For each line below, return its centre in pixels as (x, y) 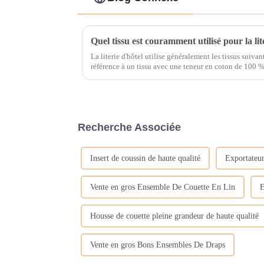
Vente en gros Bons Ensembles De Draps (158, 245)
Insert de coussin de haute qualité (145, 158)
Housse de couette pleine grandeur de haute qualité (174, 216)
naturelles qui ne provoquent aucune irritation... (167, 76)
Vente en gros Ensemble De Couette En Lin (163, 187)
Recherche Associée (129, 127)
